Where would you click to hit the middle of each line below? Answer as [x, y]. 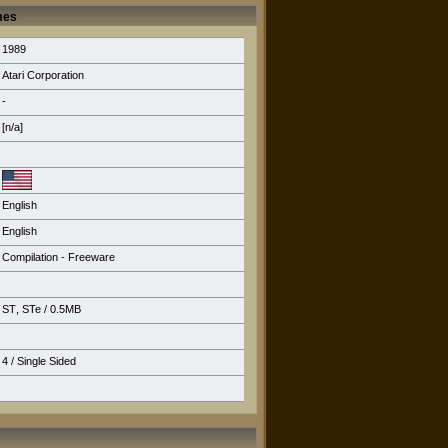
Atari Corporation [43, 75]
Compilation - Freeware [58, 257]
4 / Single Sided [39, 361]
